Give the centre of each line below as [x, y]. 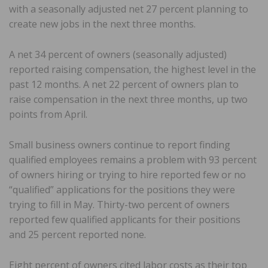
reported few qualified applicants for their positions [125, 220]
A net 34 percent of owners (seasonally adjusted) [118, 55]
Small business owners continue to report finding [120, 145]
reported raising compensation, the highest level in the [133, 70]
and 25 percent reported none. [77, 235]
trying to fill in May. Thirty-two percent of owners [119, 205]
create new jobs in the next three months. [102, 24]
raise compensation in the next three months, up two [128, 100]
